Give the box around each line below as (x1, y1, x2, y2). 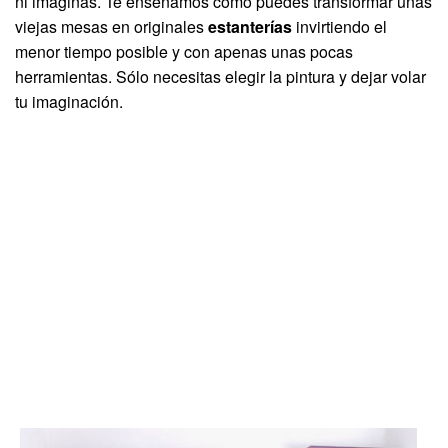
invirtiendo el (292, 14, 387, 38)
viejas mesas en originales (15, 14, 208, 38)
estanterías (208, 14, 292, 38)
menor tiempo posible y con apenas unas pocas (15, 39, 353, 63)
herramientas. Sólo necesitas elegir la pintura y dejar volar (15, 64, 426, 88)
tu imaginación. (15, 89, 123, 113)
